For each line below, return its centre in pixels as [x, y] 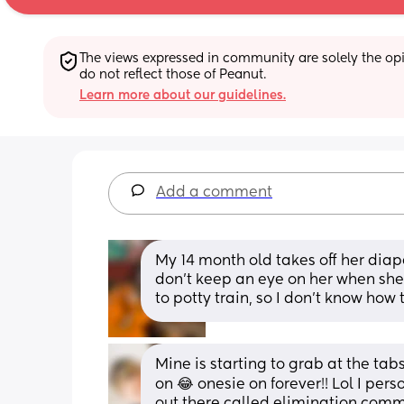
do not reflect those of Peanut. [173, 74]
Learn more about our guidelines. [183, 95]
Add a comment [214, 193]
